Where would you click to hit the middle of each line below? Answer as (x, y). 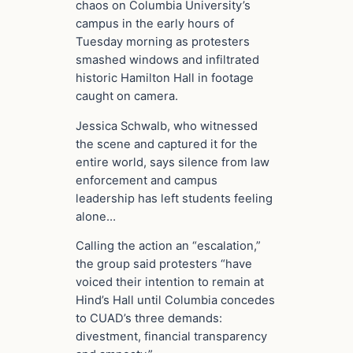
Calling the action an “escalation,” (168, 246)
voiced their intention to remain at (170, 282)
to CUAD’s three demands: (149, 319)
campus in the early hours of (155, 23)
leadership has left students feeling (174, 198)
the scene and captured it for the (167, 144)
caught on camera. (127, 96)
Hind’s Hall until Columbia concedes (175, 301)
